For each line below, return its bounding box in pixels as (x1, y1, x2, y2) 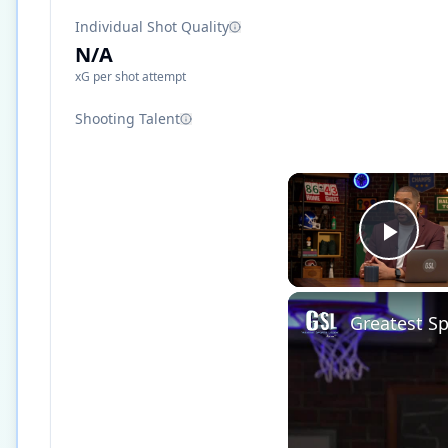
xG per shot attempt (75, 68, 186, 85)
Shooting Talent (75, 109, 180, 128)
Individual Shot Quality (75, 17, 229, 36)
